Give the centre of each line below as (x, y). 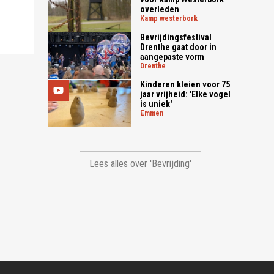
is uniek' (156, 104)
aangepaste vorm (172, 57)
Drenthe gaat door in (179, 47)
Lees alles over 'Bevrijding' (141, 163)
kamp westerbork (171, 18)
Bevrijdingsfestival (176, 37)
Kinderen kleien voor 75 (185, 85)
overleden (160, 9)
